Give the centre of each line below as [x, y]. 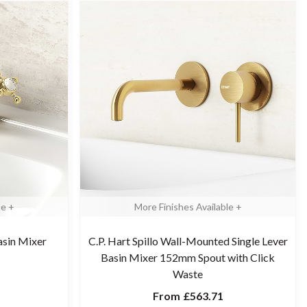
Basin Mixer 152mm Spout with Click [188, 257]
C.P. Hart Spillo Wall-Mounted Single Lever [188, 241]
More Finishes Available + [188, 207]
